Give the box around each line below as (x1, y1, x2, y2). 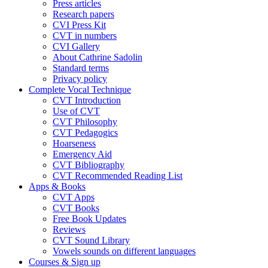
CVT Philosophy (53, 116, 117, 127)
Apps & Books (29, 181, 86, 191)
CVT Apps (53, 191, 95, 202)
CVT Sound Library (53, 234, 130, 245)
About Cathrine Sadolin (53, 51, 142, 62)
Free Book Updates (53, 213, 126, 224)
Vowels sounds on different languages (53, 245, 196, 256)
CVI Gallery (53, 41, 100, 51)
